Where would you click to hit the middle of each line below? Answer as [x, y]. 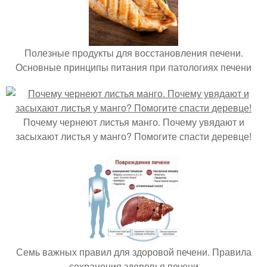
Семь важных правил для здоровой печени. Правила [133, 252]
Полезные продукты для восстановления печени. [133, 53]
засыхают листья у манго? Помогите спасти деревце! [133, 136]
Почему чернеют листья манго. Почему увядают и [133, 122]
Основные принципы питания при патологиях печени [133, 67]
